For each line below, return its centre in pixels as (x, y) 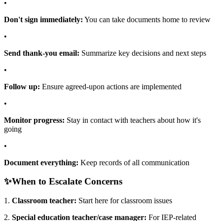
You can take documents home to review (147, 19)
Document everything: (41, 162)
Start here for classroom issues (124, 201)
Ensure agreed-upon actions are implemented (111, 86)
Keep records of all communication (134, 162)
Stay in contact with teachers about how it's (133, 120)
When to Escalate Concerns (67, 182)
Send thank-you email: (42, 53)
